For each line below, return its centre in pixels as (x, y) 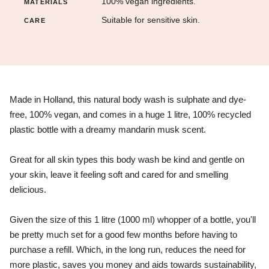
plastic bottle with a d (50, 129)
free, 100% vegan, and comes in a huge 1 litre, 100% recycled (130, 114)
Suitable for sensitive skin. (151, 20)
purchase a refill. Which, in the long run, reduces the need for (128, 249)
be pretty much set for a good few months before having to (123, 234)
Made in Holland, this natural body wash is (93, 99)
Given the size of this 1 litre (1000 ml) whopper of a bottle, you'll (133, 219)
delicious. (29, 189)
